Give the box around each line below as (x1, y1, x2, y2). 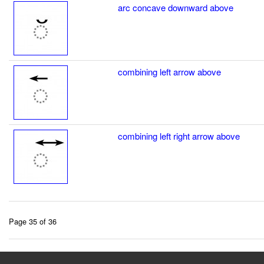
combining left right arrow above (118, 129, 240, 142)
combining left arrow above (118, 65, 221, 78)
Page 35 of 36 (9, 215, 57, 227)
